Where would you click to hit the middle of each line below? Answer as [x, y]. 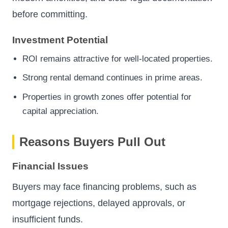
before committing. [50, 15]
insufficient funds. [48, 219]
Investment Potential [60, 40]
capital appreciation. [61, 111]
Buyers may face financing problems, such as [104, 187]
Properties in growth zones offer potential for [107, 97]
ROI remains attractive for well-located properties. [118, 59]
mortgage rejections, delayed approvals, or [99, 203]
